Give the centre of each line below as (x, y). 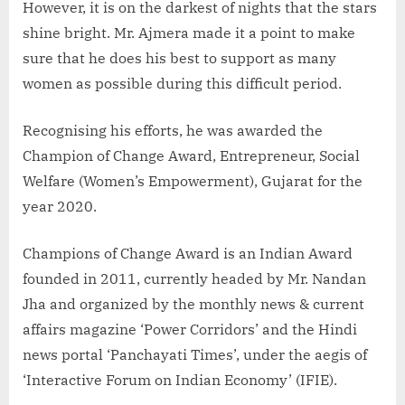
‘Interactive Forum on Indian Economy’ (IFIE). (180, 379)
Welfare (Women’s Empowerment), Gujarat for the (193, 180)
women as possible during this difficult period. (182, 83)
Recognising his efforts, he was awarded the (173, 130)
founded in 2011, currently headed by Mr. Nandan (194, 278)
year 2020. (60, 206)
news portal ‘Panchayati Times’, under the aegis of (195, 354)
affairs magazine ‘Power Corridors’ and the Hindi (190, 329)
